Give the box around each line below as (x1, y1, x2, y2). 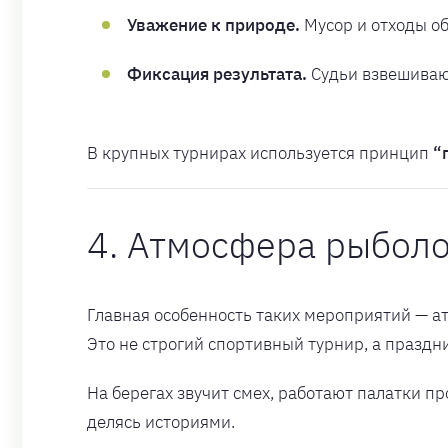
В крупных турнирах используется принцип (87, 142, 433, 165)
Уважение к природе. (127, 14, 300, 37)
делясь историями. (87, 410, 235, 433)
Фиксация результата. (127, 63, 307, 86)
